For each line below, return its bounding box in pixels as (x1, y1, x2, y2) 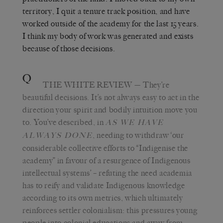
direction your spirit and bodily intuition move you (22, 105, 198, 114)
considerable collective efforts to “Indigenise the (22, 143, 189, 153)
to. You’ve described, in (22, 117, 106, 127)
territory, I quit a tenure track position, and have (22, 6, 190, 16)
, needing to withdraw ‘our (93, 130, 184, 140)
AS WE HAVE (106, 117, 164, 127)
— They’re (132, 80, 170, 90)
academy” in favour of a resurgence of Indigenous (22, 155, 191, 165)
